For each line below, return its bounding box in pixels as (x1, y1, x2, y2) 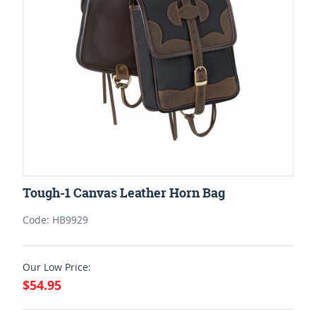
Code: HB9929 (23, 212, 88, 226)
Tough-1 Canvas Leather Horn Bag (23, 183, 225, 202)
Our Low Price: (23, 260, 91, 274)
